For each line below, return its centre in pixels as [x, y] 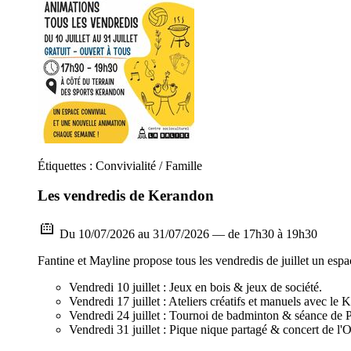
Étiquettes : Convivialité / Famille [120, 165]
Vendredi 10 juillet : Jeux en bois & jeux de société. [195, 287]
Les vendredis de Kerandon [126, 196]
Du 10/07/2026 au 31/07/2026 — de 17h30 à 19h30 [187, 234]
